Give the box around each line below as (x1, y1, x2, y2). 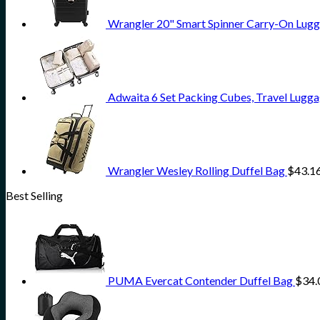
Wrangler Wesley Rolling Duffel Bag (108, 164, 285, 178)
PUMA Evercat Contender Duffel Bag (108, 274, 293, 288)
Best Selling (6, 189, 63, 203)
